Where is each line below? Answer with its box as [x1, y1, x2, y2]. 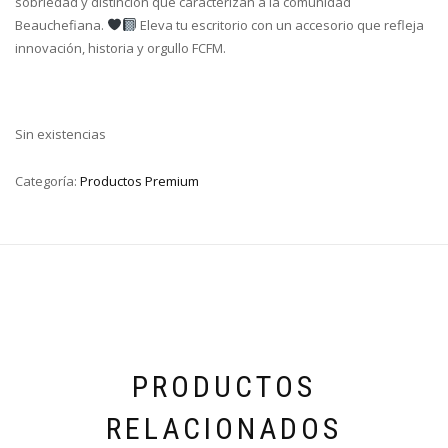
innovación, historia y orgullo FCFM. [15, 39, 226, 58]
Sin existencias [15, 125, 106, 144]
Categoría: [15, 172, 80, 191]
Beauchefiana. [15, 16, 107, 35]
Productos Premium [80, 172, 199, 191]
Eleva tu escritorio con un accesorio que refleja [136, 16, 424, 35]
